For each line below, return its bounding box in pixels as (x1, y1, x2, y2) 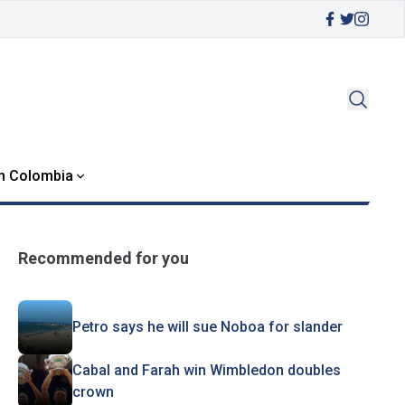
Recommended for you (17, 249, 189, 268)
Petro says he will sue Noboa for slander (71, 318, 343, 335)
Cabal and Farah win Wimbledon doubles (71, 362, 341, 379)
